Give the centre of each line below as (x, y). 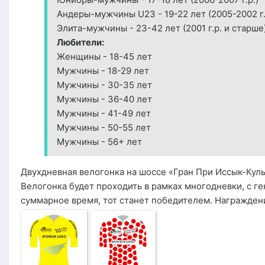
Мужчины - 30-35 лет (104, 85)
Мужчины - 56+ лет (99, 142)
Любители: (80, 43)
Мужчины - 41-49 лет (104, 114)
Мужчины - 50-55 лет (104, 128)
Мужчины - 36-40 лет (104, 99)
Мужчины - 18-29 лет (103, 71)
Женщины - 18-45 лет (104, 57)
